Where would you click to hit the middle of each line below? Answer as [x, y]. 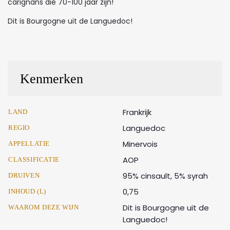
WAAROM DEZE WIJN [44, 207]
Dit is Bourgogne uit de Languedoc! [70, 21]
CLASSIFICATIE [34, 159]
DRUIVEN [24, 175]
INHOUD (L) [27, 191]
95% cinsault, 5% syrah [165, 176]
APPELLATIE [29, 143]
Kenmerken [52, 79]
